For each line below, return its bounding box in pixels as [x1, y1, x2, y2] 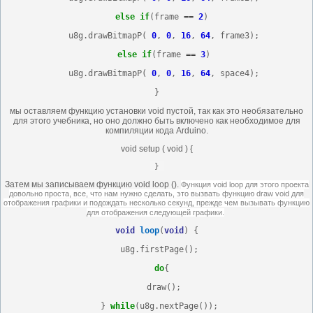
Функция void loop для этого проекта [180, 180, 309, 189]
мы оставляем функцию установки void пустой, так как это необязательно [10, 105, 303, 116]
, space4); [210, 68, 259, 78]
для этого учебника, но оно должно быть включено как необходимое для [13, 115, 300, 126]
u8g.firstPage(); [115, 244, 198, 254]
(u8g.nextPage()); [134, 300, 218, 311]
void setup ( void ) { [120, 143, 193, 154]
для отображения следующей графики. [87, 208, 224, 217]
